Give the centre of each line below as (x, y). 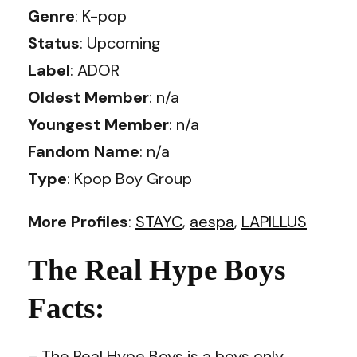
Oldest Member (88, 97)
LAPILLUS (274, 222)
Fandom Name (84, 151)
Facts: (66, 308)
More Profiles (78, 222)
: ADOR (95, 70)
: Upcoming (120, 43)
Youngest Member (98, 124)
